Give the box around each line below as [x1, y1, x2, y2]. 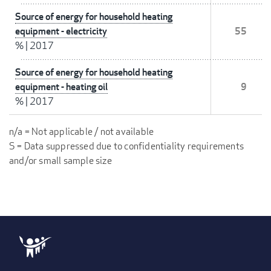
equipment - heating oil [15, 80, 108, 94]
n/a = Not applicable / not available [9, 125, 154, 139]
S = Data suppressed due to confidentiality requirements [9, 140, 244, 153]
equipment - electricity [15, 25, 107, 38]
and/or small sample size [9, 154, 112, 168]
